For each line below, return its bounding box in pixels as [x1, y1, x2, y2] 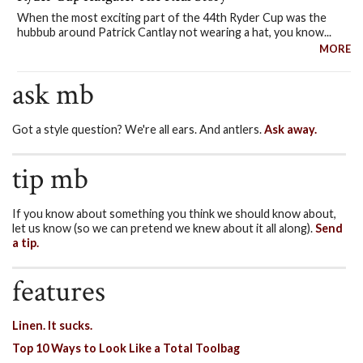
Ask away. [264, 122, 317, 137]
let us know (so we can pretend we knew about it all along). [12, 220, 315, 235]
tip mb [12, 159, 88, 199]
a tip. [12, 235, 39, 250]
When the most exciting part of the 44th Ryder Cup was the [16, 11, 327, 25]
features [12, 271, 105, 311]
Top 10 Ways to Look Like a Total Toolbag [12, 340, 240, 355]
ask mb [12, 75, 94, 115]
